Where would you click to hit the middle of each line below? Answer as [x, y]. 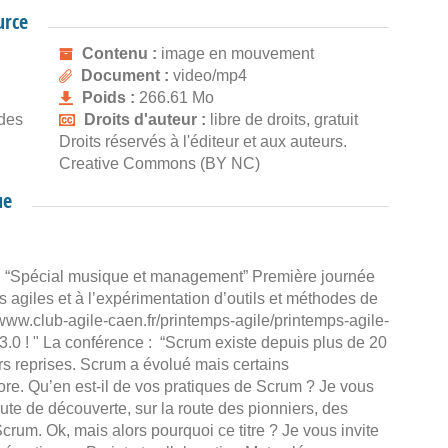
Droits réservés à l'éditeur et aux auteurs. [203, 141]
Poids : [110, 97]
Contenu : [121, 53]
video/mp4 [210, 75]
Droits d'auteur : [147, 119]
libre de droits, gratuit [284, 119]
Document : [127, 75]
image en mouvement [237, 53]
